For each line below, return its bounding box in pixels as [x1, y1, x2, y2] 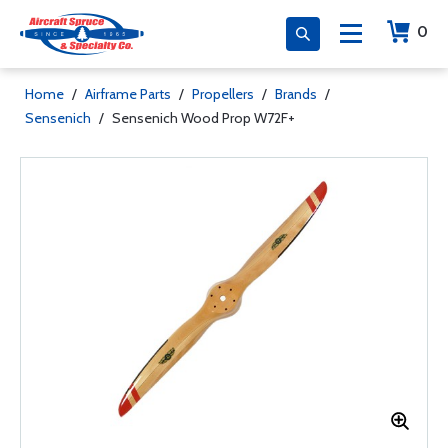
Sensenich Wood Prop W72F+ [112, 109, 295, 127]
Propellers [192, 85, 254, 103]
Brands [275, 85, 317, 103]
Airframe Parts [85, 85, 171, 103]
